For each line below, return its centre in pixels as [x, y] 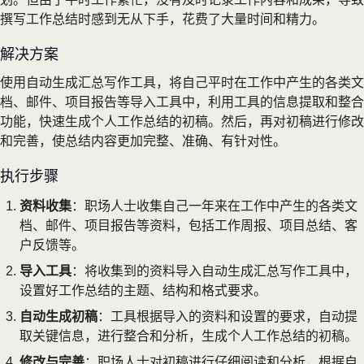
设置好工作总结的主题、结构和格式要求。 [143, 290]
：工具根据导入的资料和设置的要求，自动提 [227, 316]
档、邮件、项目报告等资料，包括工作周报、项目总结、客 [188, 225]
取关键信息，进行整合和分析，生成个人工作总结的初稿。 [188, 336]
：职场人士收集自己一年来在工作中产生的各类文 [214, 206]
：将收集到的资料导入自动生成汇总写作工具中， [214, 271]
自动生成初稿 [58, 316]
